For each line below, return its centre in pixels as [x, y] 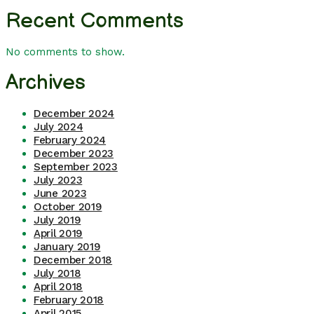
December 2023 [74, 153]
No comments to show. [65, 52]
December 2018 [73, 260]
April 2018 [58, 286]
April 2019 [58, 233]
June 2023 [60, 193]
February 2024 [70, 140]
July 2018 [57, 273]
